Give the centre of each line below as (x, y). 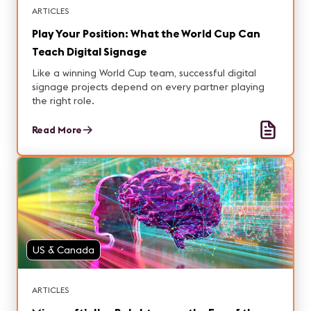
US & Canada (64, 250)
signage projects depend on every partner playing (148, 87)
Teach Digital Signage (89, 51)
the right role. (63, 101)
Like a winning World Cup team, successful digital (144, 73)
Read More (57, 130)
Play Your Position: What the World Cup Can (146, 33)
